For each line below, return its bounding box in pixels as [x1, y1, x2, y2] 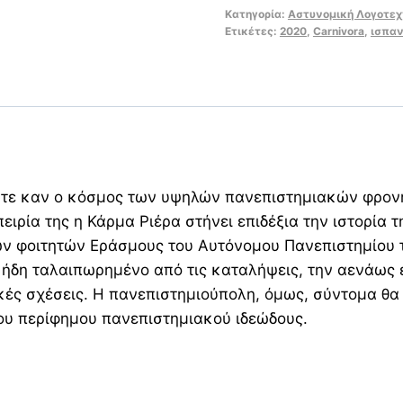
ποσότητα [223, 13, 295, 32]
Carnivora [312, 24, 364, 39]
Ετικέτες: [224, 24, 280, 39]
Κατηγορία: [224, 7, 288, 22]
